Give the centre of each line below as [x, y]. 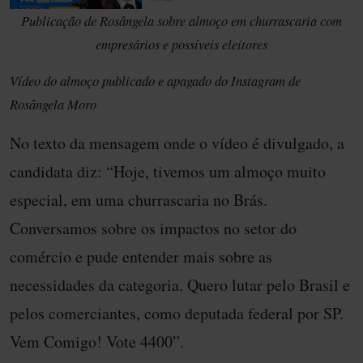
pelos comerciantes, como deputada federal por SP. [177, 313]
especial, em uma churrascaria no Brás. [139, 199]
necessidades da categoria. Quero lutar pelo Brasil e [180, 284]
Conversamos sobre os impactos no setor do [153, 228]
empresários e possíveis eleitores [181, 43]
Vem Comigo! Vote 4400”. [97, 341]
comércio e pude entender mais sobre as [141, 256]
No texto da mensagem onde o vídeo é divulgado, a [177, 143]
